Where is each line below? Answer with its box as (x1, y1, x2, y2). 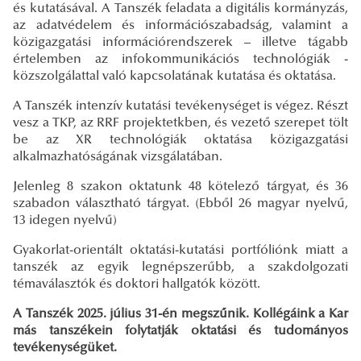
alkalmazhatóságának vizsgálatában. (13, 150, 226, 164)
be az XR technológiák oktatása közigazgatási (13, 133, 348, 147)
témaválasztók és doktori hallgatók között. (13, 277, 260, 291)
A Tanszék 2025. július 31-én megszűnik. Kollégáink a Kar (13, 307, 348, 321)
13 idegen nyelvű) (13, 214, 117, 227)
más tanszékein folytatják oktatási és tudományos (13, 324, 348, 338)
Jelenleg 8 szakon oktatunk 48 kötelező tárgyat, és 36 (13, 180, 348, 193)
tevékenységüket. (13, 341, 120, 355)
